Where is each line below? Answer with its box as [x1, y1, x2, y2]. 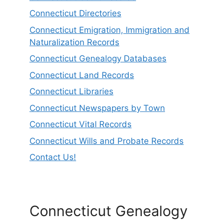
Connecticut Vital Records [29, 119, 132, 130]
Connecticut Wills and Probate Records [29, 136, 184, 146]
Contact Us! [29, 152, 76, 163]
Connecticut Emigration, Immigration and [29, 25, 190, 35]
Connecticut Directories [29, 8, 121, 19]
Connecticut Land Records [29, 70, 134, 80]
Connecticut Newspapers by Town [29, 103, 165, 113]
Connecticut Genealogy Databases [29, 54, 166, 64]
